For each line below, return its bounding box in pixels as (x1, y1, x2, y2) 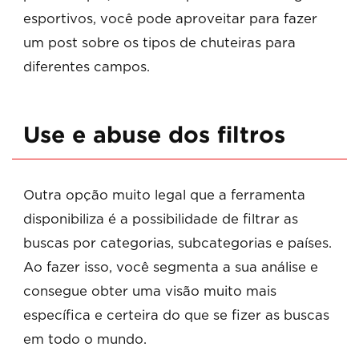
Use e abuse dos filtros (23, 125, 285, 147)
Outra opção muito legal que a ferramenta (23, 188, 305, 202)
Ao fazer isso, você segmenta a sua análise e (23, 260, 318, 274)
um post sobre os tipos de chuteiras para (23, 37, 296, 50)
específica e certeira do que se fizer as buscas (23, 309, 329, 322)
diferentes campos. (23, 61, 150, 75)
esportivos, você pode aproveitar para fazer (23, 13, 317, 26)
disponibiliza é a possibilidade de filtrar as (23, 212, 298, 226)
